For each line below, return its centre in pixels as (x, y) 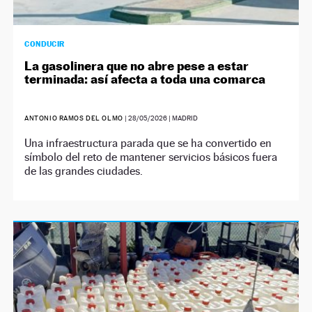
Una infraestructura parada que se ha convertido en (148, 143)
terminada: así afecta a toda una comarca (145, 79)
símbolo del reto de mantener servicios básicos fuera (151, 157)
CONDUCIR (45, 44)
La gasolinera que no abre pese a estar (137, 65)
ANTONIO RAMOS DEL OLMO (74, 118)
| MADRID (182, 118)
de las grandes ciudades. (84, 171)
